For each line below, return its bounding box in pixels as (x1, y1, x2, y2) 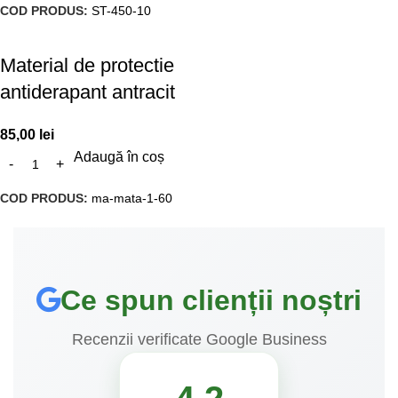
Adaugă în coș (74, 148, 164, 164)
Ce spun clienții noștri (60, 283, 362, 316)
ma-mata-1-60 (92, 190, 172, 205)
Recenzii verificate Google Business (71, 330, 327, 348)
